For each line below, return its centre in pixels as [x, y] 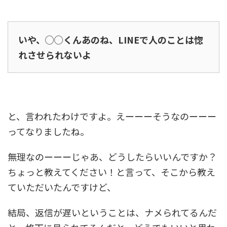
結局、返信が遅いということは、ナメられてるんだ [112, 213]
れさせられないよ [55, 55]
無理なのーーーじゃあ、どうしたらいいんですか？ [112, 157]
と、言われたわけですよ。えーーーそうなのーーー [112, 116]
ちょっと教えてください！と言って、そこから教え [111, 172]
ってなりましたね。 [48, 131]
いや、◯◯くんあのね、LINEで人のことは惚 [111, 40]
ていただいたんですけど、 [62, 187]
